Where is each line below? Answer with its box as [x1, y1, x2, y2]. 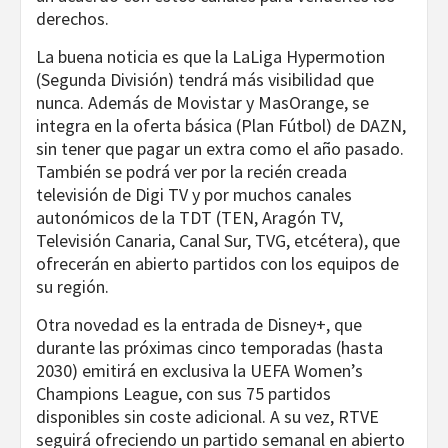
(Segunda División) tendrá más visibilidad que [36, 68, 374, 92]
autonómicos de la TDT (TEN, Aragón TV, [36, 206, 343, 230]
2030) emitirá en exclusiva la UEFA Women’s [36, 359, 363, 383]
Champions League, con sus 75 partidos [36, 382, 331, 406]
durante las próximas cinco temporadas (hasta [36, 336, 383, 360]
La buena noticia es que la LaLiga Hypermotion [36, 45, 385, 69]
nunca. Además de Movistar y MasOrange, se [36, 91, 369, 115]
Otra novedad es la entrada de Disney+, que [36, 313, 362, 337]
